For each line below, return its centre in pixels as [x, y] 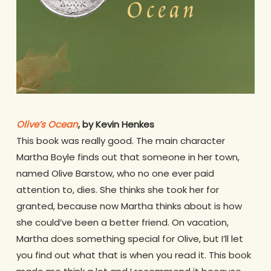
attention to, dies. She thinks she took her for [117, 190]
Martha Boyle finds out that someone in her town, [128, 157]
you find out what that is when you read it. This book [133, 255]
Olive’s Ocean [47, 125]
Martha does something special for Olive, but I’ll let [129, 239]
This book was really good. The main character [120, 141]
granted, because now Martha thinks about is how [129, 206]
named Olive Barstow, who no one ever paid [115, 174]
